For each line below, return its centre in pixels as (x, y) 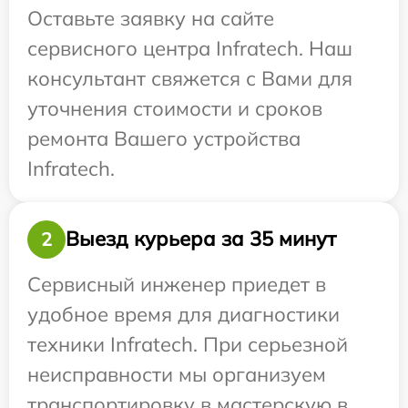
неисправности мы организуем (177, 374)
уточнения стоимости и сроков (175, 108)
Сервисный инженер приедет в (177, 284)
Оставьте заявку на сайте (151, 18)
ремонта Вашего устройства (164, 138)
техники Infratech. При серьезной (188, 344)
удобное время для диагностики (184, 314)
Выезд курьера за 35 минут (201, 239)
